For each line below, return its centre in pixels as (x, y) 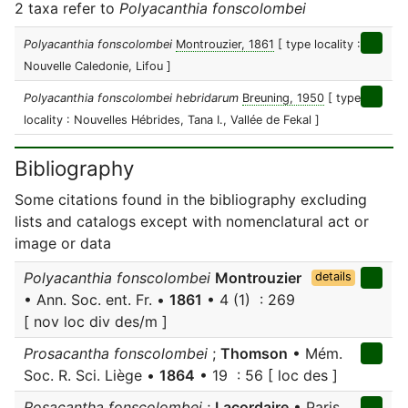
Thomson (254, 353)
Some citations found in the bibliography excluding (191, 199)
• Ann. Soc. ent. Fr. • (97, 300)
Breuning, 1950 (283, 98)
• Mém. (315, 353)
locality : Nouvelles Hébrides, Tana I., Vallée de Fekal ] (172, 120)
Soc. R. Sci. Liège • (92, 375)
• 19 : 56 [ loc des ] (266, 375)
